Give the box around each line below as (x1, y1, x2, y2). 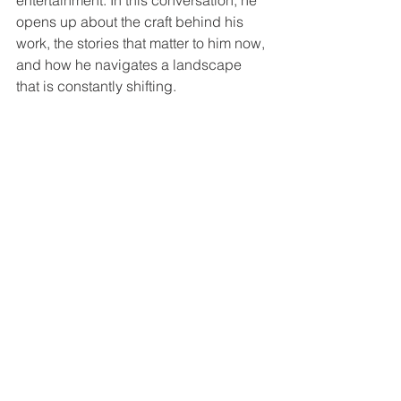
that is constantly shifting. (16, 77, 176, 95)
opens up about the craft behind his (16, 13, 247, 30)
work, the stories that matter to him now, (16, 34, 269, 52)
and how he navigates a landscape (16, 55, 245, 73)
